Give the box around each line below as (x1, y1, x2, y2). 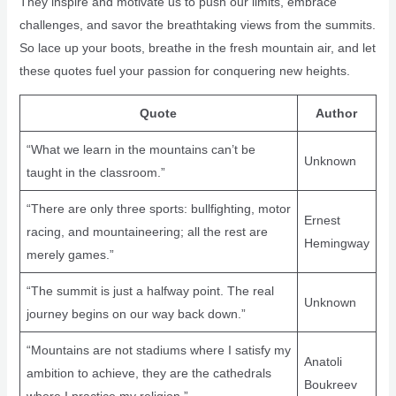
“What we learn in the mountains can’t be (26, 142, 255, 157)
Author (316, 106, 358, 121)
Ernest (303, 213, 340, 228)
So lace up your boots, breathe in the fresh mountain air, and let (19, 41, 376, 56)
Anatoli (303, 354, 342, 369)
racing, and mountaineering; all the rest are (26, 225, 268, 240)
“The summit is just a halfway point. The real (26, 284, 274, 299)
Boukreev (303, 377, 357, 392)
